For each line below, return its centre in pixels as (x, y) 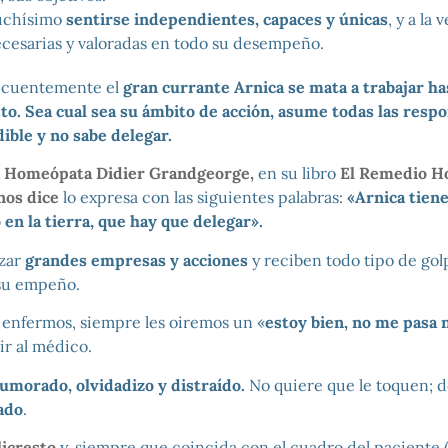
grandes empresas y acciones (136, 259)
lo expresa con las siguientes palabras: (202, 197)
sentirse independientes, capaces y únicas (226, 18)
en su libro (296, 173)
